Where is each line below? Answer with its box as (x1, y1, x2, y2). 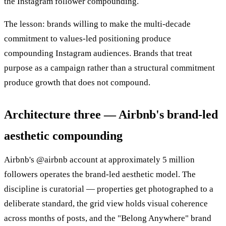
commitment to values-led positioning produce (4, 34, 171, 44)
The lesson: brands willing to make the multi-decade (4, 19, 191, 29)
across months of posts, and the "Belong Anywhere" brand (4, 213, 211, 223)
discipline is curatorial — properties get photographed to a (4, 184, 213, 194)
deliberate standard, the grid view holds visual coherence (4, 199, 208, 209)
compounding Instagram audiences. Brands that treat (4, 48, 192, 59)
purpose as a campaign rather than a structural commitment (4, 63, 215, 73)
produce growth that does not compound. (4, 78, 150, 88)
